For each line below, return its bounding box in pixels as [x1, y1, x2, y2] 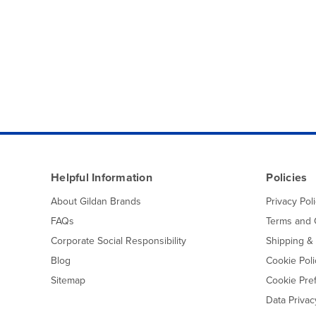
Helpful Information [51, 169, 152, 186]
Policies [266, 169, 308, 186]
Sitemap [51, 272, 85, 288]
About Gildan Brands [51, 193, 141, 209]
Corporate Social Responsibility [51, 233, 186, 248]
